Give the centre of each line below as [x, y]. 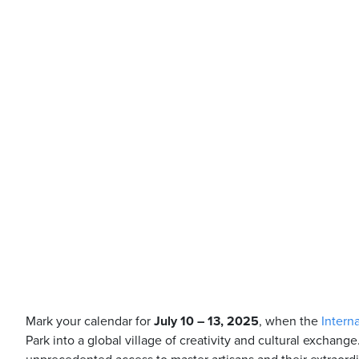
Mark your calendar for [90, 321]
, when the [290, 321]
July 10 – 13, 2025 [206, 321]
